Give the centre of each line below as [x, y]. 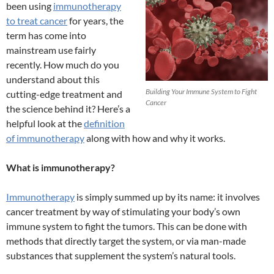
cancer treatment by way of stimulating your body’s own [123, 212]
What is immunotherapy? [61, 168]
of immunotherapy [45, 138]
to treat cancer [37, 21]
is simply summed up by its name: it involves [167, 197]
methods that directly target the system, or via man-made [126, 241]
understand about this [53, 80]
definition [104, 124]
